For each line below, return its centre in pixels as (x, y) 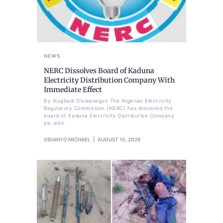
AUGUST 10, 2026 (119, 139)
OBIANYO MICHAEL (67, 139)
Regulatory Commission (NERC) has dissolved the (108, 108)
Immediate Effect (73, 89)
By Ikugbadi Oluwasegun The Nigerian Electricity (108, 100)
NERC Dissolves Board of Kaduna (99, 70)
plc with (54, 123)
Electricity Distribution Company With (109, 80)
